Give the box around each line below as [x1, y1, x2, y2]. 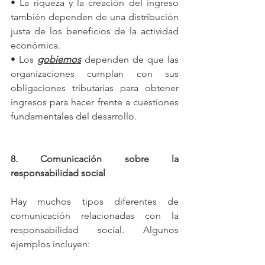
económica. [11, 39, 60, 51]
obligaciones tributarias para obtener [11, 82, 179, 93]
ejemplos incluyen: [11, 238, 90, 250]
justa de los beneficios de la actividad [11, 25, 179, 37]
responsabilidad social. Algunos [11, 224, 179, 235]
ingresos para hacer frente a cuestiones [11, 96, 179, 108]
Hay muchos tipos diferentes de [11, 195, 179, 207]
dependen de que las [81, 53, 179, 65]
